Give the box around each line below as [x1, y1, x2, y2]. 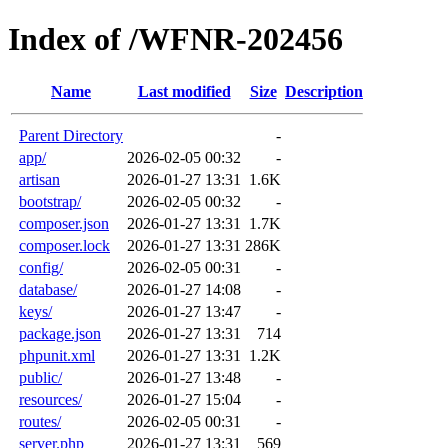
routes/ [19, 412, 61, 430]
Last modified [137, 82, 231, 100]
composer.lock [19, 236, 110, 254]
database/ [19, 280, 77, 298]
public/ [19, 368, 62, 386]
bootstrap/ [19, 192, 81, 210]
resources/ [19, 390, 82, 408]
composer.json [19, 214, 109, 232]
